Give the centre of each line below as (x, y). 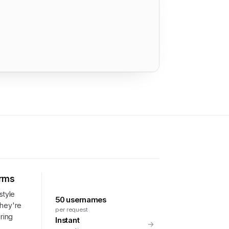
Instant (67, 220)
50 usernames (81, 200)
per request (72, 210)
